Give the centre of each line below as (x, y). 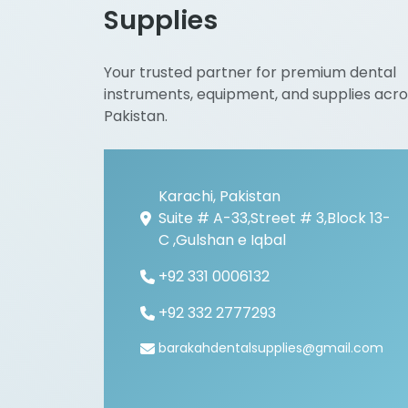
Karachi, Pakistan (219, 197)
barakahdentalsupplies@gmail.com (271, 348)
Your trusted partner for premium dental (250, 73)
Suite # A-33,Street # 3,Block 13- (275, 219)
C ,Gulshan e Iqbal (222, 240)
